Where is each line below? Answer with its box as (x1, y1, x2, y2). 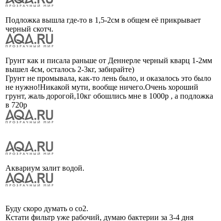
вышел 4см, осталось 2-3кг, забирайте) (5, 65, 134, 74)
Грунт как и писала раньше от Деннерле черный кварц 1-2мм (5, 56, 212, 65)
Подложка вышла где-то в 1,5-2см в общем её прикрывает (5, 15, 201, 24)
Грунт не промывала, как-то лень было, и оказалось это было (5, 74, 211, 82)
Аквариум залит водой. (5, 163, 84, 172)
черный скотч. (5, 24, 53, 33)
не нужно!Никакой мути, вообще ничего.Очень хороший (5, 82, 198, 91)
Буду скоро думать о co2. (5, 204, 88, 213)
